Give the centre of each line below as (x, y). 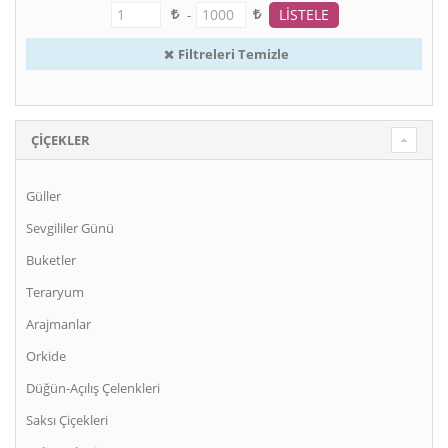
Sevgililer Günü (70, 228)
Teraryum (55, 292)
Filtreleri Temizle (233, 54)
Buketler (51, 260)
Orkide (46, 356)
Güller (43, 196)
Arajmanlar (58, 324)
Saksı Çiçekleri (67, 420)
